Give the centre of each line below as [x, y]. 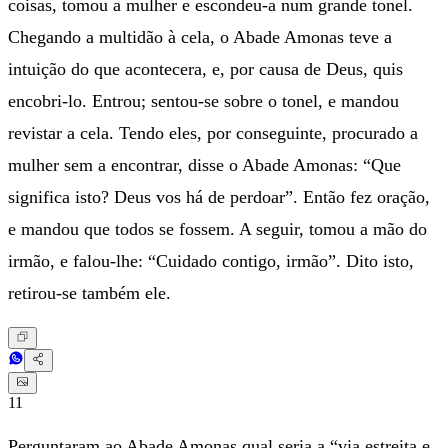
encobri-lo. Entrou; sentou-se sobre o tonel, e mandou [203, 101]
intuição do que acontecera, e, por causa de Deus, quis [205, 69]
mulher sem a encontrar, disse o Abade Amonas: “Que [204, 165]
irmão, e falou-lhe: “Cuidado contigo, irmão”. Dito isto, [211, 261]
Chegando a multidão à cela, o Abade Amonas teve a [200, 37]
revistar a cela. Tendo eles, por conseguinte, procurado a [213, 133]
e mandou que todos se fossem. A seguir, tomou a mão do [217, 229]
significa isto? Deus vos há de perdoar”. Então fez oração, [219, 197]
